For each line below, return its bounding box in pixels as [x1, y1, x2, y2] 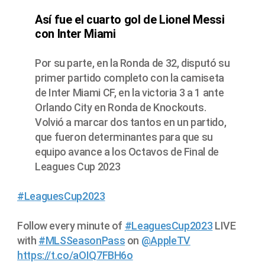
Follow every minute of [17, 219, 125, 232]
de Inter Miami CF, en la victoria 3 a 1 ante [35, 86, 224, 99]
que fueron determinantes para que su [35, 131, 214, 144]
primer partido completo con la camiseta [35, 72, 224, 85]
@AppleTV [141, 234, 190, 247]
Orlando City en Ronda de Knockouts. [35, 101, 206, 114]
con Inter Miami [35, 27, 116, 41]
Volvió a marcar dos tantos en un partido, [35, 116, 227, 129]
